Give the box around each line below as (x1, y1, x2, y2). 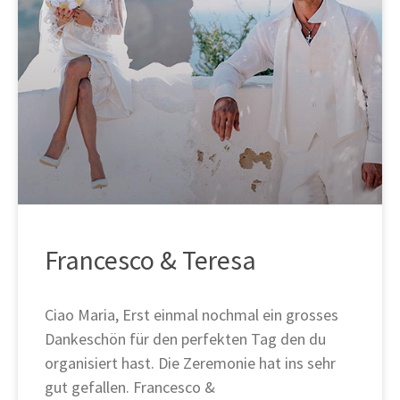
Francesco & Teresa (45, 243, 256, 278)
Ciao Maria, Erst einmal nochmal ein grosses (45, 304, 338, 326)
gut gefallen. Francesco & (45, 377, 215, 398)
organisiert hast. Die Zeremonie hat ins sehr (45, 353, 336, 374)
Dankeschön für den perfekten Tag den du (45, 329, 326, 350)
